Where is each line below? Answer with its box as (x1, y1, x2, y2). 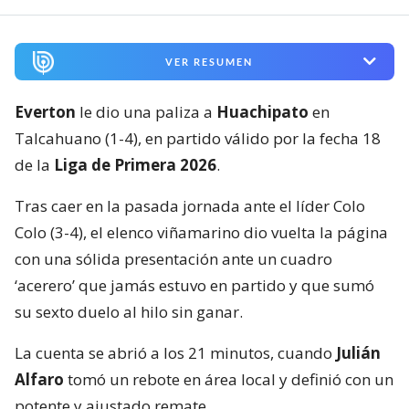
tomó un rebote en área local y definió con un (64, 368, 393, 390)
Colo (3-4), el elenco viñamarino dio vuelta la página (15, 221, 388, 243)
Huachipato (216, 100, 309, 122)
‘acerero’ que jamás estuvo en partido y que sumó (15, 274, 374, 296)
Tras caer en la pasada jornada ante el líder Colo (15, 194, 365, 216)
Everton (15, 100, 76, 122)
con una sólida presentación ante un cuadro (15, 247, 332, 269)
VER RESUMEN (164, 55, 253, 68)
